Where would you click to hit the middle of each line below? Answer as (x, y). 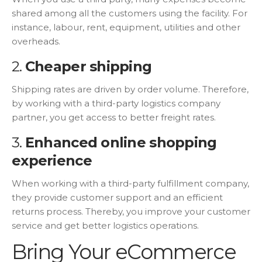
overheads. (36, 42)
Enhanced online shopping (121, 143)
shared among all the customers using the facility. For (130, 13)
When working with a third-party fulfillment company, (130, 184)
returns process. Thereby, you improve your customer (131, 212)
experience (52, 161)
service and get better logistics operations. (106, 226)
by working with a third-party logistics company (116, 104)
